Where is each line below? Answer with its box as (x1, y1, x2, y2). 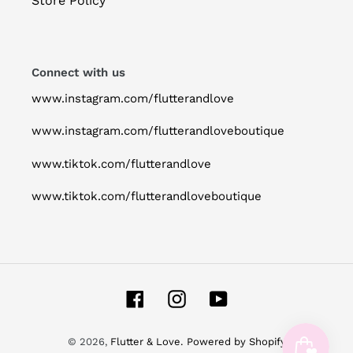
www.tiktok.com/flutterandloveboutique (32, 189, 262, 203)
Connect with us (32, 65, 125, 80)
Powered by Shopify (186, 335, 286, 347)
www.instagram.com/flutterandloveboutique (32, 124, 284, 139)
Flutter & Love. (110, 335, 183, 347)
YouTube (226, 289, 278, 305)
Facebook (143, 289, 203, 305)
